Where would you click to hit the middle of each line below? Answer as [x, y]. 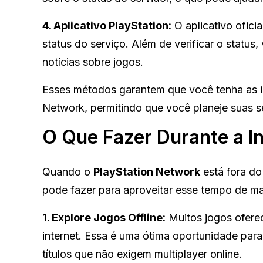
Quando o [68, 171]
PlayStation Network [147, 171]
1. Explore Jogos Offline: [104, 217]
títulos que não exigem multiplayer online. [142, 254]
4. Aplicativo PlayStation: [107, 25]
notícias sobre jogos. [93, 62]
